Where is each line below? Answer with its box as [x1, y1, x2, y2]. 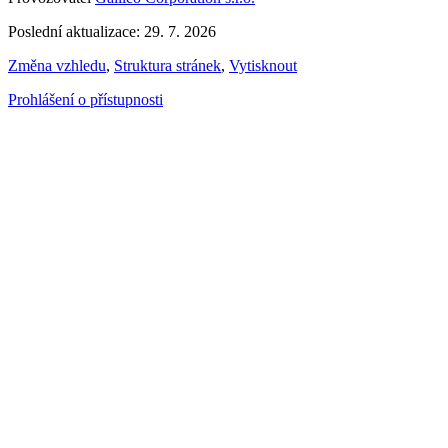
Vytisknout [229, 56, 297, 74]
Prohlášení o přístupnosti [8, 90, 163, 108]
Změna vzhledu [8, 56, 106, 74]
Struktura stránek [114, 56, 221, 74]
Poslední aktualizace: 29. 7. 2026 [8, 22, 216, 40]
